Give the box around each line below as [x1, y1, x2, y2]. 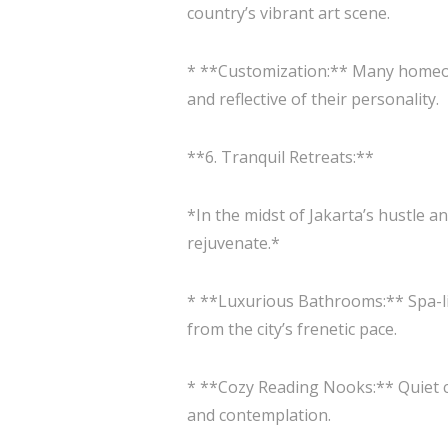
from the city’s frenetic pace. [187, 318, 397, 340]
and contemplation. [187, 404, 331, 426]
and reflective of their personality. [187, 88, 439, 110]
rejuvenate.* [187, 232, 280, 254]
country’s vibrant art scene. [187, 2, 390, 24]
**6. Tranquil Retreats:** [187, 146, 374, 168]
